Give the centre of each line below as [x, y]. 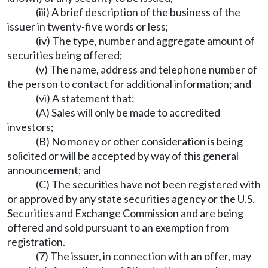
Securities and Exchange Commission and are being [125, 213]
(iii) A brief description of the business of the [138, 12]
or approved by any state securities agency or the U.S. [131, 199]
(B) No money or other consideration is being [139, 141]
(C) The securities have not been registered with [148, 184]
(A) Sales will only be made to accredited [128, 112]
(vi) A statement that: [85, 98]
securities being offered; [65, 55]
